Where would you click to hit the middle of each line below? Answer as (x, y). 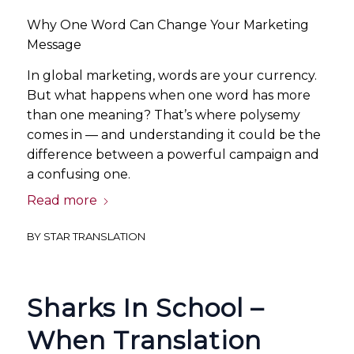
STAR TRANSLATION (94, 237)
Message (54, 44)
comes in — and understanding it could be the (173, 134)
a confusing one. (78, 174)
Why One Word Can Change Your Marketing (168, 24)
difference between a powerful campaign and (173, 154)
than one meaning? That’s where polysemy (163, 115)
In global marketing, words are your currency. (171, 75)
